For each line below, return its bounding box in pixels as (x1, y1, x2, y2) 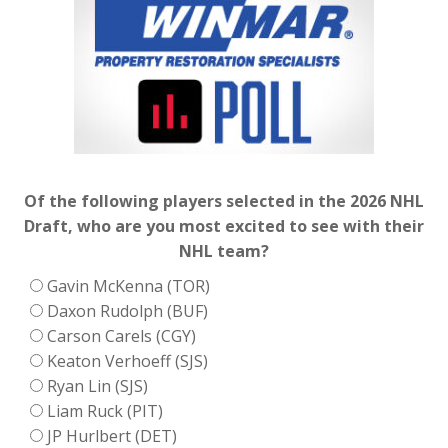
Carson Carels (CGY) (47, 324, 196, 347)
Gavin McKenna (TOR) (47, 274, 210, 297)
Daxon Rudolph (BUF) (47, 299, 208, 322)
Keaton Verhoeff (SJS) (47, 349, 208, 372)
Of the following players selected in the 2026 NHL (24, 189, 424, 212)
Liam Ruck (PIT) (47, 399, 163, 422)
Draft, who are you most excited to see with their (24, 214, 424, 237)
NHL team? (179, 239, 269, 262)
